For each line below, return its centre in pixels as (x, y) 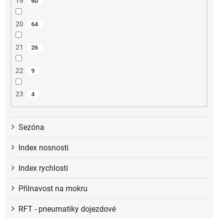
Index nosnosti (44, 147)
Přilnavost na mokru (53, 188)
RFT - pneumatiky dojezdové (67, 209)
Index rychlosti (43, 168)
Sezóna (31, 127)
